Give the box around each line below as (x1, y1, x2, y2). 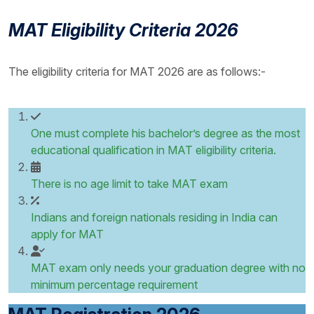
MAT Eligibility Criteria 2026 (8, 20, 238, 41)
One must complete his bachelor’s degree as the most (31, 126, 300, 141)
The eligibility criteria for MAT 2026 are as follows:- (8, 64, 266, 79)
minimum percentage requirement (31, 278, 198, 292)
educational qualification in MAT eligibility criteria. (31, 143, 276, 158)
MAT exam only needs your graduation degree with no (31, 261, 306, 275)
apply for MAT (31, 227, 104, 242)
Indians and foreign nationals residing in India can (31, 210, 278, 225)
